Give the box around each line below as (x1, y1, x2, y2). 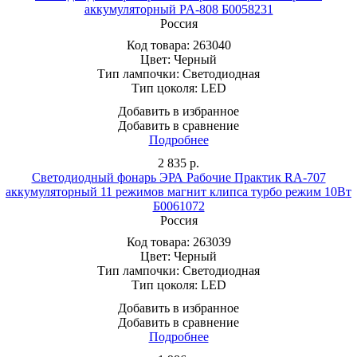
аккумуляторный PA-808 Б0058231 (84, 2, 273, 16)
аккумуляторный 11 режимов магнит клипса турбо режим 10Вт (6, 184, 351, 198)
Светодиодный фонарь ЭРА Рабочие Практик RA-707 (31, 170, 326, 184)
